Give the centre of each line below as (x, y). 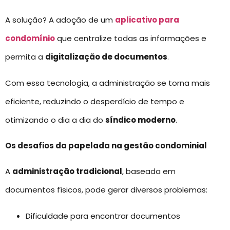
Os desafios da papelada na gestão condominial (106, 145)
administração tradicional (67, 171)
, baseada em (149, 171)
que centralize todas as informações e (131, 39)
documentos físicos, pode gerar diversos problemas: (106, 190)
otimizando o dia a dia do (55, 120)
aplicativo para (147, 20)
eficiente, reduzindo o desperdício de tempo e (95, 101)
